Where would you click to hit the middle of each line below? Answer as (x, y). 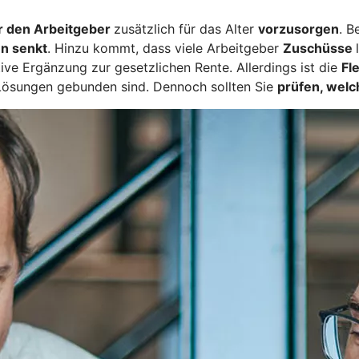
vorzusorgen (298, 29)
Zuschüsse (319, 48)
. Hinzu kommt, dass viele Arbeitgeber (165, 48)
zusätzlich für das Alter (186, 29)
